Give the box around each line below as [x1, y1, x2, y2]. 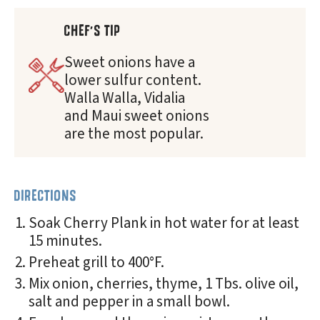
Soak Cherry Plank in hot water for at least [29, 212, 299, 234]
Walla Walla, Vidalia [64, 87, 185, 109]
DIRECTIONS [14, 186, 77, 204]
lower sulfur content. [64, 69, 201, 91]
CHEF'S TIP [64, 21, 121, 39]
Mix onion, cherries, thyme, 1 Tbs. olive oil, [29, 273, 299, 294]
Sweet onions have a [64, 51, 195, 73]
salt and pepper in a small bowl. [29, 291, 230, 312]
